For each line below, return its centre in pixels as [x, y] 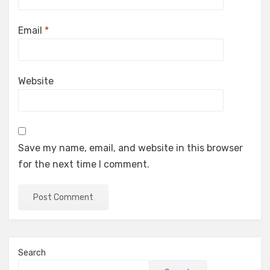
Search [32, 253]
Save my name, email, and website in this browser [130, 148]
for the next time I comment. [84, 164]
